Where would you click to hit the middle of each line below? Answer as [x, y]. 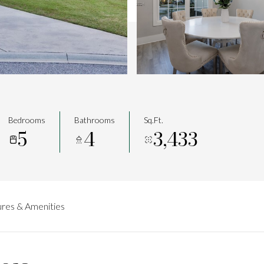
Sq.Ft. [154, 120]
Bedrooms [27, 120]
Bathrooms [95, 120]
